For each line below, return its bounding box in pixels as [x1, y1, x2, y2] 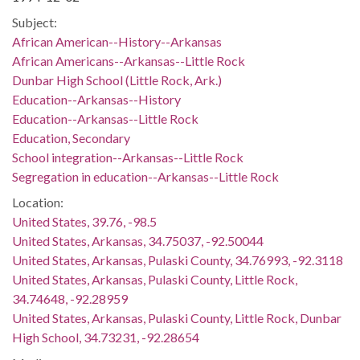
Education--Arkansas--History [12, 92, 181, 107]
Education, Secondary [12, 130, 130, 145]
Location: [12, 194, 63, 210]
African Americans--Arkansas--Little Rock [12, 53, 245, 68]
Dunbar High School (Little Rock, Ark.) [12, 72, 222, 88]
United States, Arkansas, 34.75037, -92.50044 [12, 233, 264, 248]
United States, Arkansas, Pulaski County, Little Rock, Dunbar [12, 310, 342, 325]
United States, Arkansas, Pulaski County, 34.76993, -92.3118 [12, 252, 343, 268]
